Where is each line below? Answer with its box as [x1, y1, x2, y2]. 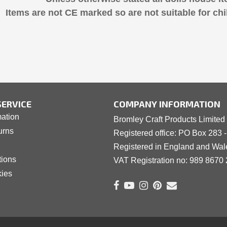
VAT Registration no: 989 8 [113, 156, 210, 165]
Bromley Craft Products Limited [113, 115, 225, 124]
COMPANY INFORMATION [113, 98, 220, 109]
